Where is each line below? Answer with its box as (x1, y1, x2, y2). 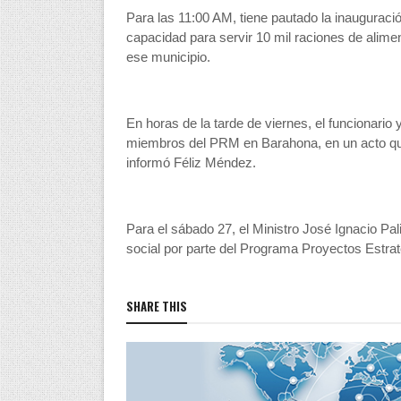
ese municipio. (125, 49, 210, 64)
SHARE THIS (125, 297, 187, 315)
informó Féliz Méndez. (125, 155, 256, 170)
